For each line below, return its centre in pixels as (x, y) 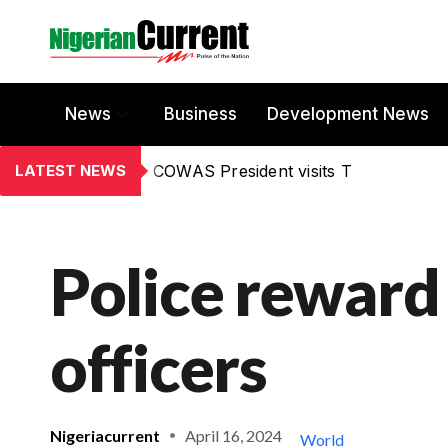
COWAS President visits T (252, 170)
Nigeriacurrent (105, 435)
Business (200, 114)
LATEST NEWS (70, 170)
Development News (348, 114)
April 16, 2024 (233, 435)
